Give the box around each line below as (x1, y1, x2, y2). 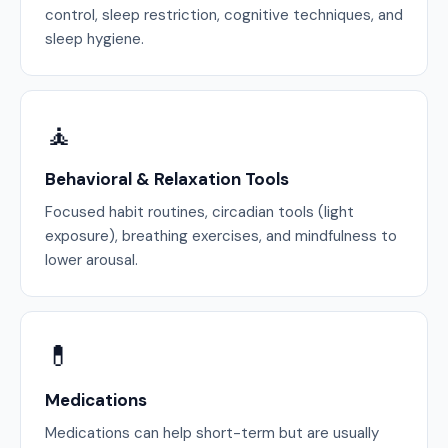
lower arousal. (45, 250, 138, 270)
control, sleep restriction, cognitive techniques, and (45, 5, 403, 25)
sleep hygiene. (45, 29, 144, 49)
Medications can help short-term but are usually (45, 423, 379, 443)
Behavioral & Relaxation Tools (45, 168, 289, 190)
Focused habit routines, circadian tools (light (45, 202, 354, 222)
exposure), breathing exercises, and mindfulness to (45, 226, 397, 246)
